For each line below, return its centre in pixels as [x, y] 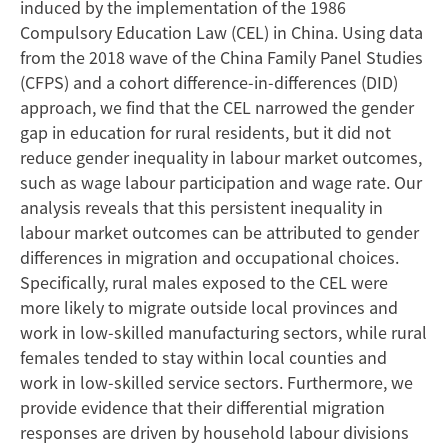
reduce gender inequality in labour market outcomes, [221, 157]
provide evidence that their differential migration [202, 407]
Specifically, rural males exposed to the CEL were [204, 282]
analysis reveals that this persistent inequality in [201, 207]
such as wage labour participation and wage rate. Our [221, 182]
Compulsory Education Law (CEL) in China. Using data [221, 32]
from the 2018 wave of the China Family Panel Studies [221, 57]
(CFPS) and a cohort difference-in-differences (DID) [209, 82]
